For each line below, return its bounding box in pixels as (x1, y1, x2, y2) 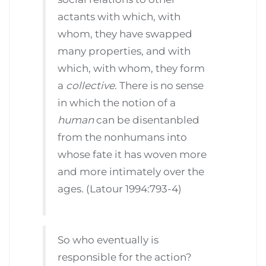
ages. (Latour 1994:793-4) (58, 182, 182, 195)
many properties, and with (58, 45, 191, 57)
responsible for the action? (58, 251, 192, 264)
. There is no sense (115, 79, 204, 91)
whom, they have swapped (58, 27, 193, 40)
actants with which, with (58, 10, 181, 23)
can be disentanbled (94, 113, 200, 126)
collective (66, 79, 115, 91)
